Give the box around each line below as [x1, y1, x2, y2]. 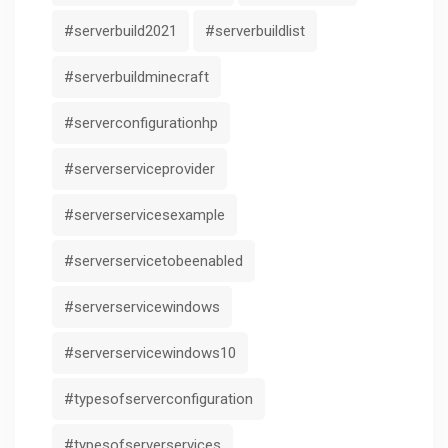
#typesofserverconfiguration [64, 389, 253, 408]
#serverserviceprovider [64, 159, 215, 178]
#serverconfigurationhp [64, 113, 218, 132]
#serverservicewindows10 [64, 343, 236, 362]
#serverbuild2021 [64, 21, 177, 40]
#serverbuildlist [205, 21, 305, 40]
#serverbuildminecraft [64, 67, 209, 86]
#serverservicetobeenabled [64, 251, 243, 270]
